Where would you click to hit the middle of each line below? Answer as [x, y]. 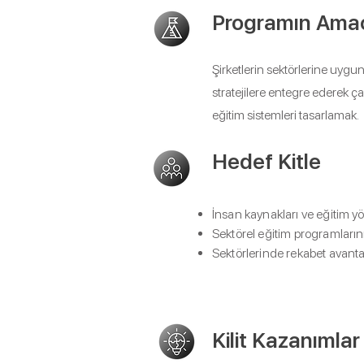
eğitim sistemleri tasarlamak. [286, 115]
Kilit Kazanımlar [286, 340]
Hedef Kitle [266, 161]
